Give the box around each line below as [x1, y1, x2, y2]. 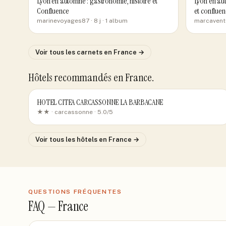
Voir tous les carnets [35, 48, 104, 56]
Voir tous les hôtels [35, 136, 99, 143]
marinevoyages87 [37, 17, 89, 24]
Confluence [37, 6, 69, 16]
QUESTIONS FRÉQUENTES [28, 188, 122, 195]
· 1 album [101, 17, 128, 24]
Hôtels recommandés [28, 70, 114, 85]
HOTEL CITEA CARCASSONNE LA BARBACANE [37, 97, 163, 107]
